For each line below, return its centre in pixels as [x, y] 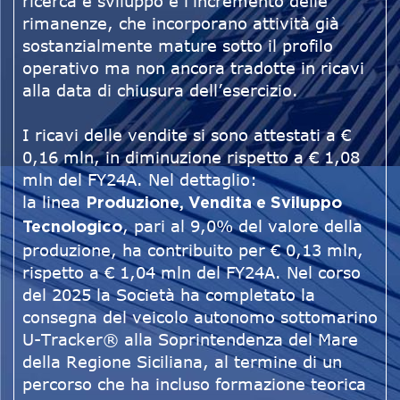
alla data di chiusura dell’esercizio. [163, 91]
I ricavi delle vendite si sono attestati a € [187, 135]
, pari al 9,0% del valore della [242, 226]
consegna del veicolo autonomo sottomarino [200, 317]
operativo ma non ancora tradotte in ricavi [193, 68]
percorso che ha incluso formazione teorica [194, 384]
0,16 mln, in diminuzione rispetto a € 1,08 [191, 158]
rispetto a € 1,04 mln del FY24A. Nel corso [192, 273]
